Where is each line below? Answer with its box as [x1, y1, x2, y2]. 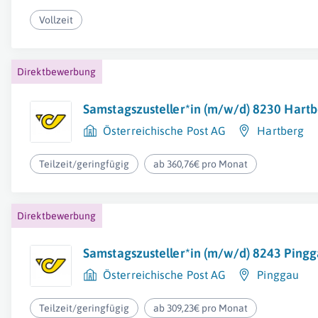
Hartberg [257, 124, 305, 137]
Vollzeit [39, 14, 73, 26]
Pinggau [257, 268, 300, 281]
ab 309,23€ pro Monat [153, 302, 248, 314]
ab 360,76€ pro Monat [153, 158, 248, 170]
